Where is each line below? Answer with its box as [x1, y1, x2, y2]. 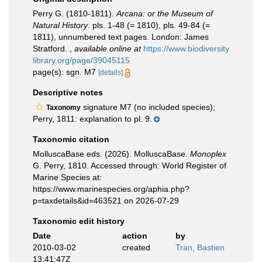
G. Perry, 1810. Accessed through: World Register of [33, 161, 226, 170]
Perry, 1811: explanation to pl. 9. [33, 114, 152, 123]
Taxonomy [46, 104, 81, 112]
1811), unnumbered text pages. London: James [33, 32, 209, 42]
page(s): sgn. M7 [33, 67, 98, 77]
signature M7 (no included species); [81, 102, 215, 112]
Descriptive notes [33, 88, 103, 97]
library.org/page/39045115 [33, 56, 130, 65]
